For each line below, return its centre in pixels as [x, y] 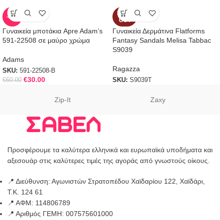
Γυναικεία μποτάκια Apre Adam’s [53, 31]
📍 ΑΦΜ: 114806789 [39, 203]
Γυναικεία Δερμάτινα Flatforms [159, 31]
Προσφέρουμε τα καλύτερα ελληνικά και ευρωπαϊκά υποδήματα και [110, 150]
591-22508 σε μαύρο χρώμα [46, 41]
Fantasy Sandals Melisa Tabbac [162, 41]
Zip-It [62, 100]
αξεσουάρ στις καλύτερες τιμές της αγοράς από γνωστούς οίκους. [109, 161]
